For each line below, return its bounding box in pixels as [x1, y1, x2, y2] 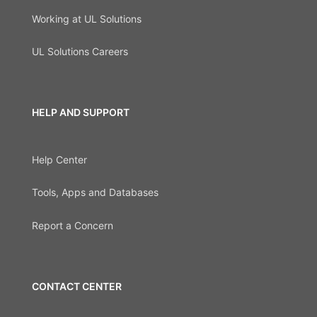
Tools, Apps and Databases [32, 186, 158, 199]
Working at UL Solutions [32, 12, 142, 25]
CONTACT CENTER [32, 279, 122, 292]
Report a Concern [32, 219, 113, 231]
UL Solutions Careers [32, 45, 128, 57]
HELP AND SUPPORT [32, 106, 129, 119]
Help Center [32, 153, 87, 166]
